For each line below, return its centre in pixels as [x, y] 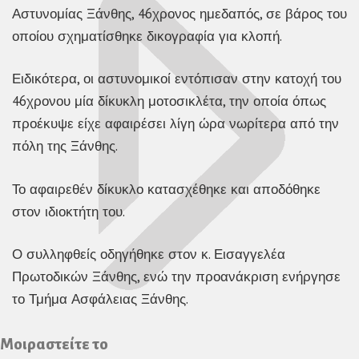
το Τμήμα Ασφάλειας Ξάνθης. [100, 299]
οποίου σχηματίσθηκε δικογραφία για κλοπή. [147, 36]
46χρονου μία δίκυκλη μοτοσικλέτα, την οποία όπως [169, 101]
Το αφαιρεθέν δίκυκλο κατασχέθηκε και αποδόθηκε [166, 189]
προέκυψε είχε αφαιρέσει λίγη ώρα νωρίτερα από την [175, 124]
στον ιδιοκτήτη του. [69, 211]
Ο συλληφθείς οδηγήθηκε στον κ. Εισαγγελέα [149, 254]
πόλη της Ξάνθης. [65, 146]
